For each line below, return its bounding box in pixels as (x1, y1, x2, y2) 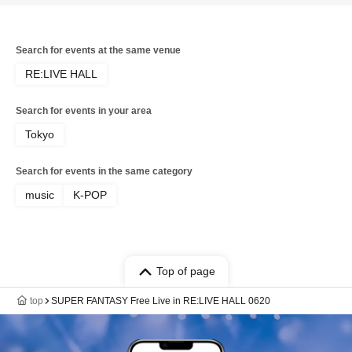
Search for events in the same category (16, 166, 192, 177)
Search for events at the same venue (16, 45, 181, 56)
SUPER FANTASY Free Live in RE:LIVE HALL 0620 (51, 295, 270, 306)
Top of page (156, 265, 215, 277)
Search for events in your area (16, 105, 152, 116)
